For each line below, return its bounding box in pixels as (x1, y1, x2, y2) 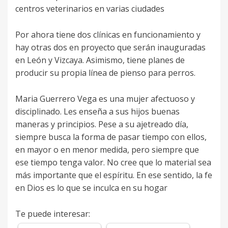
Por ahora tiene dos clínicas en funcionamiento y (15, 29, 201, 41)
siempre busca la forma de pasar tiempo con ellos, (15, 131, 207, 143)
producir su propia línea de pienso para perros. (15, 67, 195, 79)
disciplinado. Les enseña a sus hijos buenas (15, 106, 180, 118)
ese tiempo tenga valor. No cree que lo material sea (15, 157, 211, 168)
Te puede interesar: (15, 208, 90, 220)
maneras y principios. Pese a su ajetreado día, (15, 119, 188, 130)
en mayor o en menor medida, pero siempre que (15, 144, 199, 156)
